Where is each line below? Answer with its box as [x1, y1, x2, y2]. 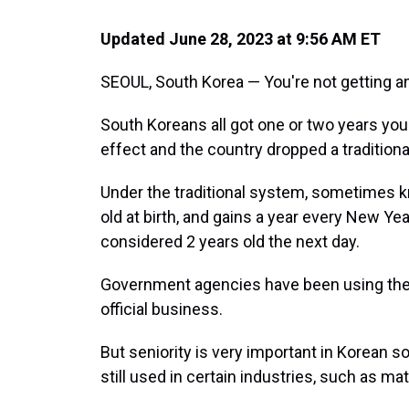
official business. [100, 299, 223, 319]
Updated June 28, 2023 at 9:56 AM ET [100, 29, 381, 48]
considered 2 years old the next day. [100, 232, 360, 251]
